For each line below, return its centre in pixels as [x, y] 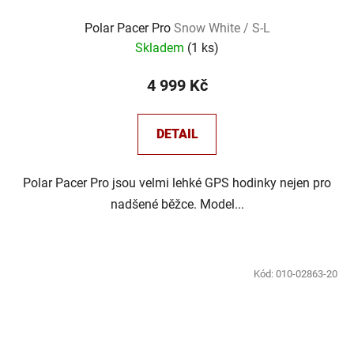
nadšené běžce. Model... [177, 205]
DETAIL [177, 134]
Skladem [161, 48]
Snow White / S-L [222, 28]
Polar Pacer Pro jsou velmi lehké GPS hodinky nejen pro [177, 183]
